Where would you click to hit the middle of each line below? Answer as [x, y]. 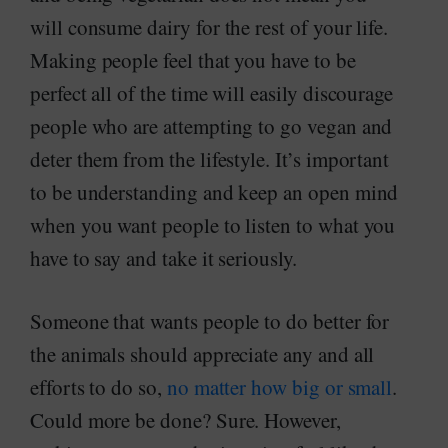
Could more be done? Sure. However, [185, 420]
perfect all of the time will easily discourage [212, 93]
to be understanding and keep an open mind [214, 192]
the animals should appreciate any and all [202, 354]
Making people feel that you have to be [193, 60]
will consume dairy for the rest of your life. [209, 27]
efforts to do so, [98, 387]
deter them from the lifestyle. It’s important [210, 159]
